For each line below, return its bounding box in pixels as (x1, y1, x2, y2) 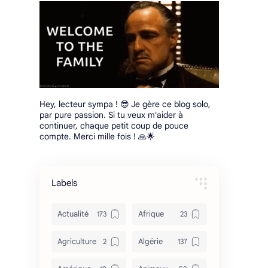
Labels (51, 178, 77, 189)
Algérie (138, 236, 163, 247)
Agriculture (57, 236, 96, 247)
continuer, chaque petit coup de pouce (39, 120, 188, 132)
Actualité (57, 209, 89, 220)
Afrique (138, 209, 164, 220)
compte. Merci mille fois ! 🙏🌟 (39, 131, 155, 142)
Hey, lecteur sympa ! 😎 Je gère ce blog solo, (39, 99, 211, 110)
